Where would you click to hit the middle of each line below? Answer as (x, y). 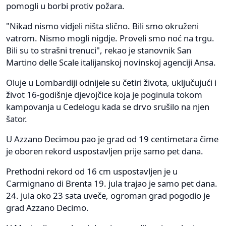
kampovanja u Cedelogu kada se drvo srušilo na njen (108, 107)
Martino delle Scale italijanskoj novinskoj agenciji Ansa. (111, 63)
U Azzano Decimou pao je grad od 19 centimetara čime (112, 139)
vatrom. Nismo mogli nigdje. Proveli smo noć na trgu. (110, 38)
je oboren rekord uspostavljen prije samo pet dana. (105, 151)
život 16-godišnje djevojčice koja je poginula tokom (104, 95)
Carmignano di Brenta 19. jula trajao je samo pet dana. (112, 184)
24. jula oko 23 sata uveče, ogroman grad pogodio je (108, 196)
